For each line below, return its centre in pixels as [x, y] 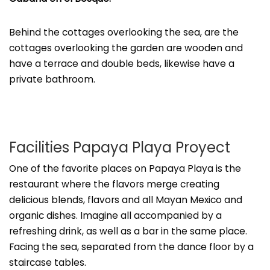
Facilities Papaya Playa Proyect [120, 147]
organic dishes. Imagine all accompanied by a [115, 215]
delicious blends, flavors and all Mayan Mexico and [126, 199]
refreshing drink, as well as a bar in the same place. [128, 231]
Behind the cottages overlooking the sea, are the [124, 32]
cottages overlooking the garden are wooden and [126, 48]
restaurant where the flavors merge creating [114, 184]
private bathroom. [52, 79]
